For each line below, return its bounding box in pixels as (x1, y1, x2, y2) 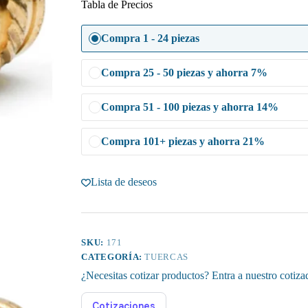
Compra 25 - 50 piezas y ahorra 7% (101, 67, 268, 79)
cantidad (80, 16, 118, 28)
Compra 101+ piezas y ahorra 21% (101, 135, 265, 148)
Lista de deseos (91, 176, 157, 188)
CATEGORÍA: (81, 252, 145, 263)
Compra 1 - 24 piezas (101, 32, 200, 45)
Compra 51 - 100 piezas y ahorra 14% (101, 101, 279, 113)
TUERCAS (144, 252, 189, 263)
